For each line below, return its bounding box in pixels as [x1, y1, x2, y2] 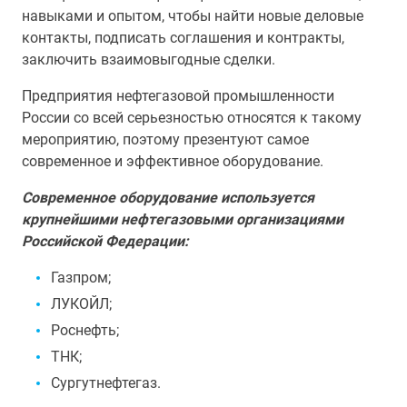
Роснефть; [51, 322, 119, 339]
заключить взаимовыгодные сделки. [22, 51, 275, 68]
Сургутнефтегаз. [51, 374, 161, 392]
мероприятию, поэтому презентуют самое [22, 131, 309, 148]
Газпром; [51, 269, 111, 286]
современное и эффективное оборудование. [22, 153, 323, 170]
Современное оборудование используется [22, 189, 314, 206]
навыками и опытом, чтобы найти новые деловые [22, 7, 363, 25]
